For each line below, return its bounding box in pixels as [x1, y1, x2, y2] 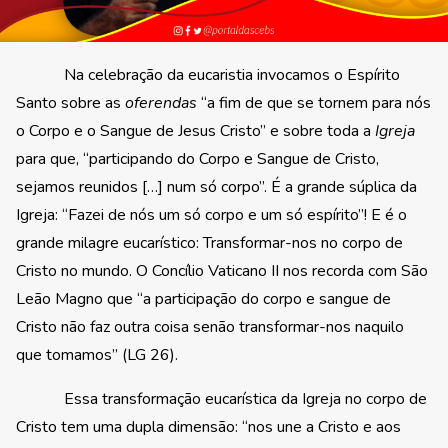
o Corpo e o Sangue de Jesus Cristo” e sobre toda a [16, 119, 375, 142]
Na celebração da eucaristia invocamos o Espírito [16, 63, 400, 86]
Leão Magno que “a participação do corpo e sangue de [16, 287, 391, 310]
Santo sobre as [16, 91, 125, 114]
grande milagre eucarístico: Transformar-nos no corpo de [16, 231, 403, 254]
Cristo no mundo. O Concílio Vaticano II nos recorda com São [16, 259, 428, 282]
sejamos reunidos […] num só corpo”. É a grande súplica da [16, 175, 417, 198]
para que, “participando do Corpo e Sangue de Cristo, [16, 147, 379, 170]
